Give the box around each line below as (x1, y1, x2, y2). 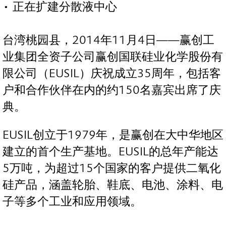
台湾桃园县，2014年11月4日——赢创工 (3, 33, 214, 47)
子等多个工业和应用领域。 (3, 194, 142, 208)
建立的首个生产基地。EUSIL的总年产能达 (3, 144, 218, 158)
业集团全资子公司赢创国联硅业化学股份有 (3, 50, 223, 64)
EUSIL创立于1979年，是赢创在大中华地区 (3, 128, 223, 142)
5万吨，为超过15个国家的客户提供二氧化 (3, 161, 221, 175)
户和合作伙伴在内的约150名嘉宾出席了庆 (3, 83, 221, 97)
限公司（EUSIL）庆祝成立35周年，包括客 (3, 67, 221, 81)
